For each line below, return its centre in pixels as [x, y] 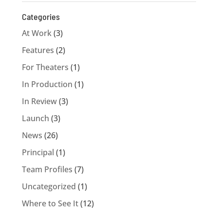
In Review [39, 101]
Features [38, 50]
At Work [36, 33]
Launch [35, 118]
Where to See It [50, 203]
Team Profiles [47, 169]
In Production [47, 84]
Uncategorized [49, 186]
